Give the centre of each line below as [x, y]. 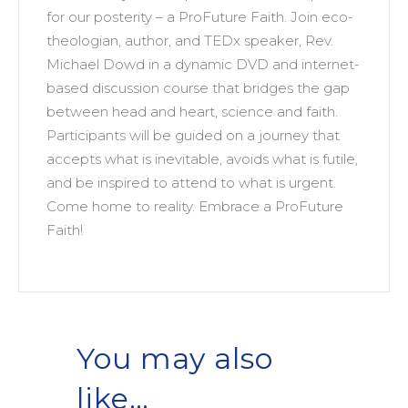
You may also [175, 359]
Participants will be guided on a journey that [193, 136]
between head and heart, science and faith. [192, 112]
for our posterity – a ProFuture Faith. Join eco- [200, 17]
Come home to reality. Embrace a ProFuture [195, 207]
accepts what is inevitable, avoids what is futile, [202, 159]
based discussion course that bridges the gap [198, 88]
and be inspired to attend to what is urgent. [191, 183]
